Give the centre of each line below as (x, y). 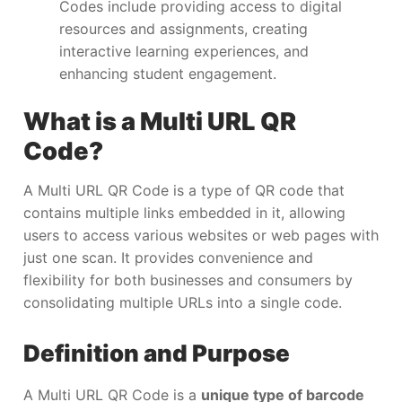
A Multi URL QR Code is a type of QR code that (184, 190)
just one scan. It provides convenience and (168, 257)
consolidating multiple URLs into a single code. (183, 302)
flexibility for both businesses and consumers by (188, 280)
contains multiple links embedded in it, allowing (184, 212)
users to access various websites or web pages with (201, 235)
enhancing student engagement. (168, 74)
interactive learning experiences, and (184, 52)
